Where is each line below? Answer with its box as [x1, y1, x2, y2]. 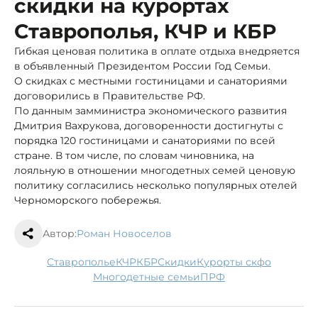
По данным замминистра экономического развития [14, 104, 287, 117]
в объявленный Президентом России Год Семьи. [14, 59, 270, 72]
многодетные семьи [102, 270, 200, 283]
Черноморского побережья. [14, 193, 161, 207]
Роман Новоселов [77, 226, 172, 240]
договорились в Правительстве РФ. [14, 89, 205, 102]
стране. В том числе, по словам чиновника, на [14, 148, 254, 162]
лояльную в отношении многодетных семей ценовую [14, 163, 295, 177]
